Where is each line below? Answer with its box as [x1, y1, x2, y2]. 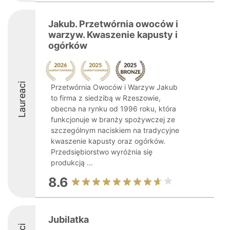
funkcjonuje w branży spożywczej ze [51, 115, 175, 124]
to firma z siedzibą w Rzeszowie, [51, 93, 161, 102]
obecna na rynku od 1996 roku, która [51, 104, 176, 113]
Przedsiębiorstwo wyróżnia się [51, 147, 152, 156]
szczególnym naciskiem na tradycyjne [51, 126, 179, 135]
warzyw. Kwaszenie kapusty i [48, 29, 178, 40]
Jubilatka [48, 214, 89, 225]
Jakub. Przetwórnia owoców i [48, 18, 178, 29]
